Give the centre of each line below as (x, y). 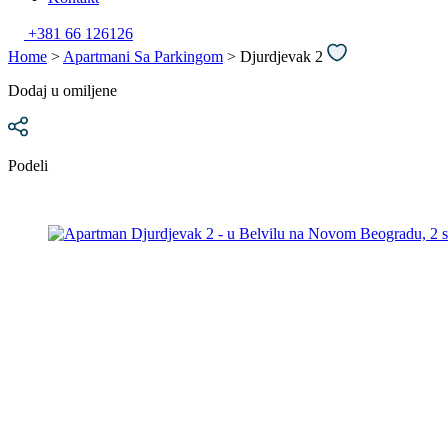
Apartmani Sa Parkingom (143, 56)
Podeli (28, 165)
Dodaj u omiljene (62, 90)
